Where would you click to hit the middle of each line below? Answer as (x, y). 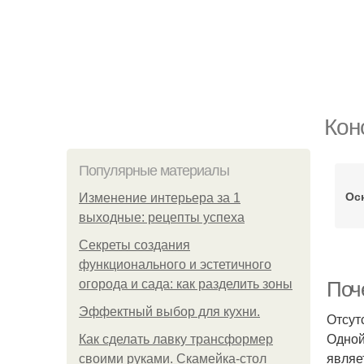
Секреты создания (134, 245)
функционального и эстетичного (175, 264)
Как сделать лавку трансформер (176, 339)
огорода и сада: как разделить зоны (186, 284)
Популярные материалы (154, 171)
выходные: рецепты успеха (162, 217)
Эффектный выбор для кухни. (169, 312)
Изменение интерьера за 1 (160, 198)
